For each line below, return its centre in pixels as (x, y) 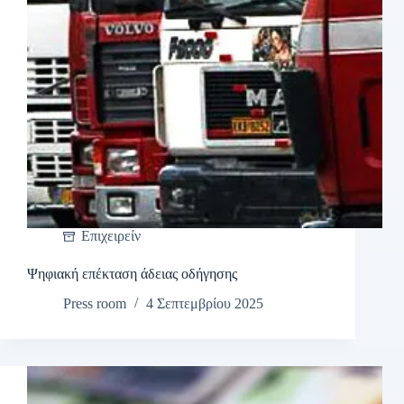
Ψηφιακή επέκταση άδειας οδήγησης (134, 274)
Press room (95, 304)
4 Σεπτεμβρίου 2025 (205, 304)
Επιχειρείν (111, 236)
